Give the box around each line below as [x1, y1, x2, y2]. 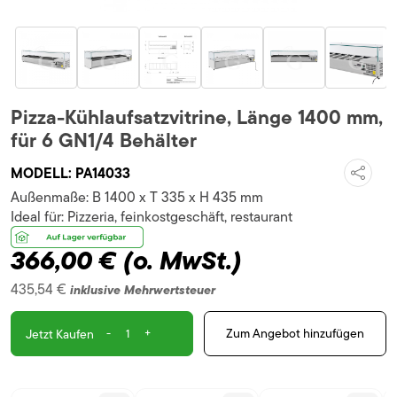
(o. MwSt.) [123, 239, 242, 280]
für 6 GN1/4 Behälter [11, 125, 197, 156]
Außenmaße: [11, 187, 92, 208]
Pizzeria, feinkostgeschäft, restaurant [67, 206, 292, 228]
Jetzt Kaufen [25, 324, 94, 343]
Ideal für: [11, 206, 67, 228]
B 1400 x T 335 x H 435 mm [92, 187, 263, 208]
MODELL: [11, 161, 75, 183]
